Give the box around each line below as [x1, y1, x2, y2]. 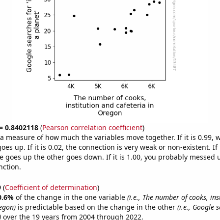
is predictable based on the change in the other [15, 202, 177, 212]
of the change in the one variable [15, 192, 127, 202]
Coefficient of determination [4, 182, 97, 192]
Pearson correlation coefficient [42, 123, 142, 132]
